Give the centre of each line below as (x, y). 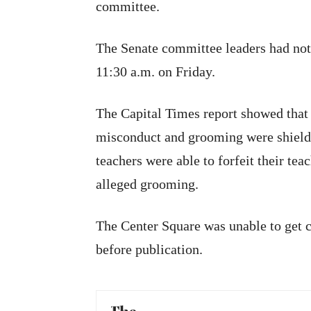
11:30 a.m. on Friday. (155, 71)
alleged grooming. (147, 184)
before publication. (149, 249)
